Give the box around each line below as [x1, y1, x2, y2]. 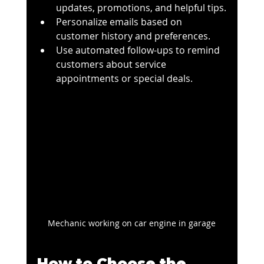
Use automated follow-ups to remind [55, 44, 222, 57]
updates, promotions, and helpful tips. [55, 1, 226, 15]
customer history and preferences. [55, 29, 210, 43]
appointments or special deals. [55, 72, 193, 85]
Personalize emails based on [55, 15, 184, 29]
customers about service [55, 58, 169, 71]
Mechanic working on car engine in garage [48, 217, 216, 229]
